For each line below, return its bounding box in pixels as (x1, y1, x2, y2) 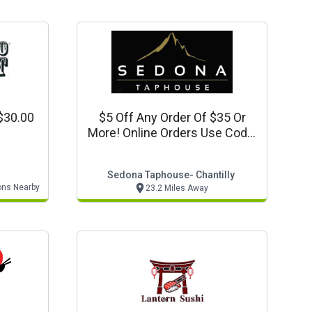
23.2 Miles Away (145, 183, 208, 193)
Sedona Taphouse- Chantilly (107, 169, 235, 180)
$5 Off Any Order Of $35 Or (98, 110, 246, 125)
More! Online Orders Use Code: (87, 125, 257, 140)
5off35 (153, 141, 191, 155)
